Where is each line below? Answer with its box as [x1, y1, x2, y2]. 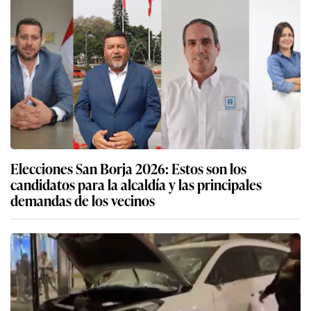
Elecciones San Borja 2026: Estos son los [10, 158, 246, 179]
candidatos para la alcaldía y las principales [10, 174, 262, 195]
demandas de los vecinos [10, 190, 155, 211]
